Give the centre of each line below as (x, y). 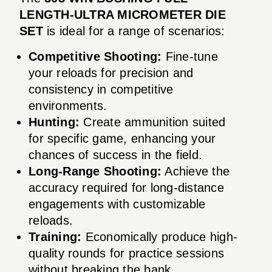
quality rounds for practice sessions (126, 253)
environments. (68, 105)
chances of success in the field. (115, 155)
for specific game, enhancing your (122, 138)
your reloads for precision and (111, 73)
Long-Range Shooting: (95, 171)
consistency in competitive (101, 89)
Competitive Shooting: (95, 56)
